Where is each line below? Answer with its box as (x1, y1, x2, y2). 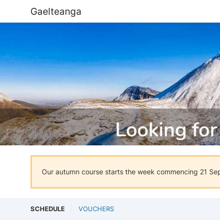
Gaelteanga (30, 5, 82, 17)
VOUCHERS (79, 205, 114, 213)
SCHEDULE (30, 205, 65, 213)
